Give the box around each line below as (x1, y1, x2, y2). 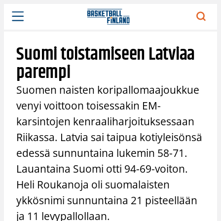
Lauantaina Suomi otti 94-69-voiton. (16, 161, 188, 176)
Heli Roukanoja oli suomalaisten (16, 177, 170, 191)
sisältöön (3, 15, 34, 25)
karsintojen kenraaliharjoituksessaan (16, 114, 195, 128)
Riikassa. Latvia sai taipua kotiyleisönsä (16, 130, 203, 144)
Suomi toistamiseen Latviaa (16, 40, 195, 69)
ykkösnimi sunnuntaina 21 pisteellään (16, 193, 198, 207)
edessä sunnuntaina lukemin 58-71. (16, 146, 188, 160)
